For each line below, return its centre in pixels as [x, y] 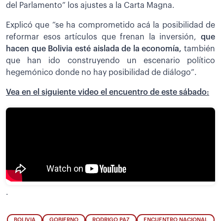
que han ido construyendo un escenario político [110, 60]
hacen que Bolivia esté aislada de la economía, [94, 49]
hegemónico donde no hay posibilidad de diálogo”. [101, 72]
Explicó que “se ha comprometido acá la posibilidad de [110, 25]
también [198, 49]
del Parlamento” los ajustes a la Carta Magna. [90, 5]
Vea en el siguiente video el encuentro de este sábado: [108, 92]
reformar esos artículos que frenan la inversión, [103, 37]
